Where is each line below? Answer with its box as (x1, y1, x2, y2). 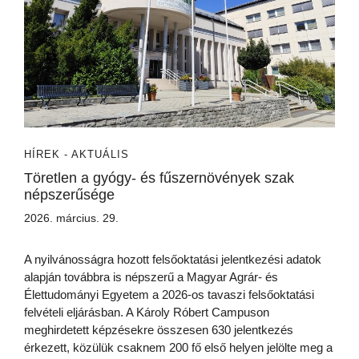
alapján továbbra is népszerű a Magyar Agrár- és (24, 270, 278, 284)
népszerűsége (24, 187, 115, 204)
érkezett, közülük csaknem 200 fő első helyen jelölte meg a (24, 341, 333, 355)
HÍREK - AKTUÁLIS (24, 148, 129, 161)
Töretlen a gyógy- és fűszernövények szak (24, 170, 294, 187)
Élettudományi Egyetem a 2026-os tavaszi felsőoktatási (24, 288, 314, 302)
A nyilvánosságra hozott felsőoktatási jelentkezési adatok (24, 252, 321, 267)
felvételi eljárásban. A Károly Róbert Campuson (24, 305, 269, 320)
